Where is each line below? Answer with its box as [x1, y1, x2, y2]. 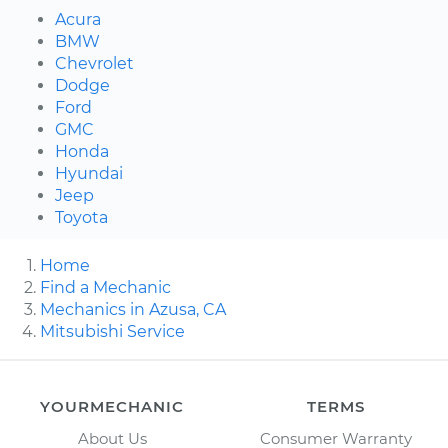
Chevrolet [55, 53, 134, 73]
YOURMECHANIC [40, 396, 184, 416]
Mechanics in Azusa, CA [40, 299, 226, 319]
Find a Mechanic [40, 277, 171, 297]
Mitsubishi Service [40, 321, 185, 341]
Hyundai [55, 163, 123, 183]
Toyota [55, 207, 108, 227]
